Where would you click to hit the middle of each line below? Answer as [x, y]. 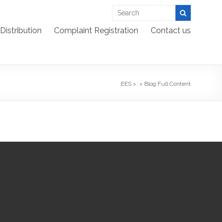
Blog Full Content [167, 84]
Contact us [171, 30]
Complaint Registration [96, 30]
